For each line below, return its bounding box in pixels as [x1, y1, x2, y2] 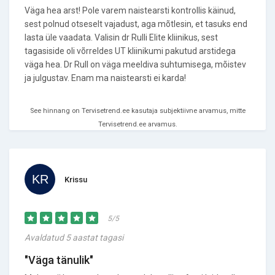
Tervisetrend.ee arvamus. [98, 120, 177, 128]
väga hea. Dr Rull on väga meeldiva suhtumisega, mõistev [25, 60, 246, 69]
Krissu [64, 175, 87, 184]
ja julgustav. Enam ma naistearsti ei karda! [25, 73, 186, 83]
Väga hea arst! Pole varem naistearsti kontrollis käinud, [25, 6, 236, 15]
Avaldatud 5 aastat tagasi [25, 233, 123, 242]
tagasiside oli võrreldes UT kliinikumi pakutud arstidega [25, 46, 236, 56]
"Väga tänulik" [25, 254, 93, 266]
